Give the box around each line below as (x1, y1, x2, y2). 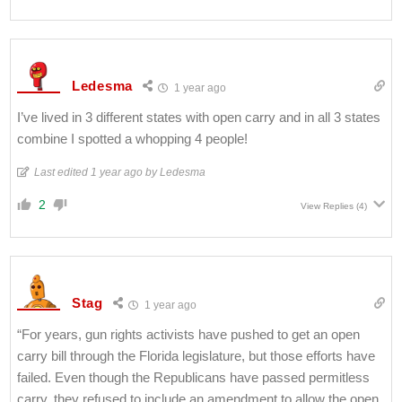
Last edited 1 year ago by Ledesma (34, 165, 205, 179)
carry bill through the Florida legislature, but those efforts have (17, 347, 375, 363)
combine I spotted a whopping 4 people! (17, 130, 248, 146)
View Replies (301, 200, 354, 211)
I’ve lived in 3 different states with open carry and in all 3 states (17, 109, 380, 125)
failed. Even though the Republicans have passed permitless (17, 369, 370, 385)
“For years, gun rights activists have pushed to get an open (17, 326, 360, 342)
